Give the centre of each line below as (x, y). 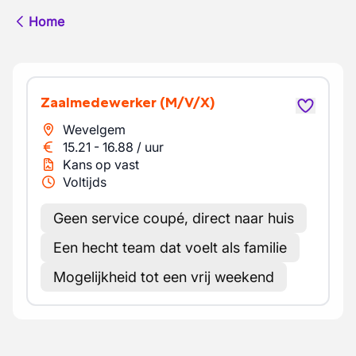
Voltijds (85, 182)
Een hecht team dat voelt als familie (170, 248)
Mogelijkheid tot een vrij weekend (164, 277)
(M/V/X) (187, 103)
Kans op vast (101, 164)
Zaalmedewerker (103, 103)
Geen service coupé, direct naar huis (174, 218)
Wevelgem (94, 130)
